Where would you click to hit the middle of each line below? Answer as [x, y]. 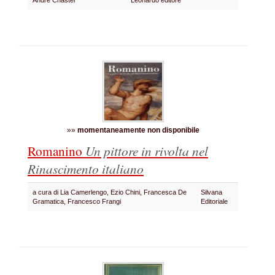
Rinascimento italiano [86, 168]
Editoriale [216, 201]
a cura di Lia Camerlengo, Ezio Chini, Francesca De [110, 192]
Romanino [56, 151]
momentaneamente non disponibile [138, 130]
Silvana [211, 192]
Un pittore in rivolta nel [147, 151]
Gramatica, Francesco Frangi [79, 201]
